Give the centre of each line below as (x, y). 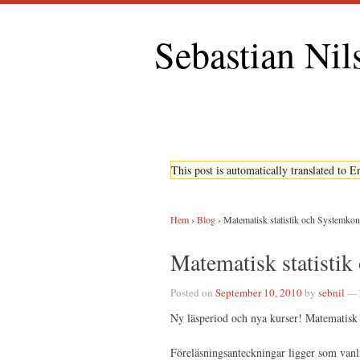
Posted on (192, 292)
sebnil (331, 292)
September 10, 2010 (259, 292)
